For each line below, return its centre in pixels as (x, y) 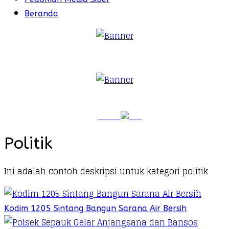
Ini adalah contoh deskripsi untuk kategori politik (106, 171)
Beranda (41, 14)
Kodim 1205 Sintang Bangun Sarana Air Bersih (95, 208)
